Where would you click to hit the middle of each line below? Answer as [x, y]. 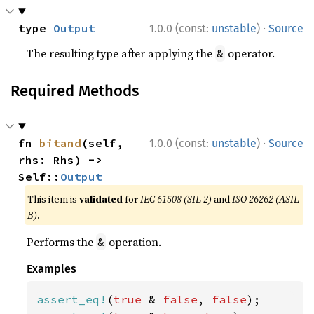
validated [101, 199]
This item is [54, 199]
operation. [134, 242]
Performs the [62, 242]
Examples [52, 269]
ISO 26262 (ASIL [266, 199]
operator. [250, 53]
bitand [61, 143]
